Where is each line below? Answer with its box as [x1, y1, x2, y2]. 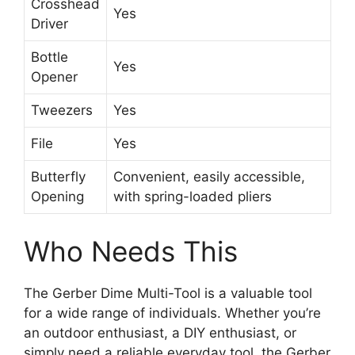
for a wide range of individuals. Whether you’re [24, 304, 321, 321]
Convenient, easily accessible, [113, 169, 305, 185]
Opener [31, 69, 78, 86]
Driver [31, 16, 68, 32]
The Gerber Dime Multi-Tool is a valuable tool [24, 284, 312, 301]
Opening [31, 189, 84, 205]
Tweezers [31, 102, 93, 119]
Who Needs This [24, 234, 238, 268]
